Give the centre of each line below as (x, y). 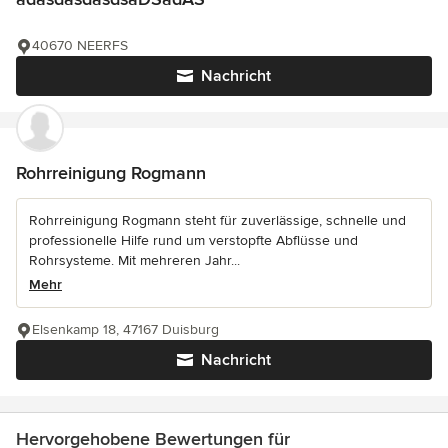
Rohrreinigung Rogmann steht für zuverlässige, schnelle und (217, 221)
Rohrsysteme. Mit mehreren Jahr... (134, 261)
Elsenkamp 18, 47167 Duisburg (125, 330)
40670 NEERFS (80, 46)
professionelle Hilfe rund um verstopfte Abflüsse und (193, 241)
